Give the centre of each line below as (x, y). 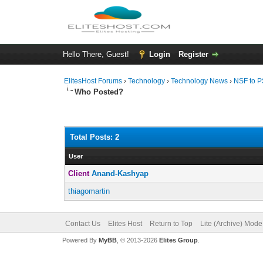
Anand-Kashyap (120, 173)
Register (193, 54)
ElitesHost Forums (93, 81)
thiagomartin (89, 191)
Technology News (200, 81)
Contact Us (82, 224)
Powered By (80, 240)
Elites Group (178, 240)
